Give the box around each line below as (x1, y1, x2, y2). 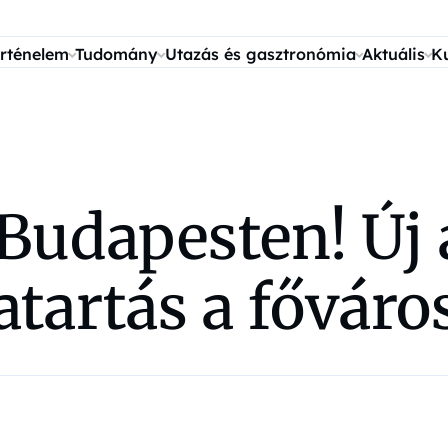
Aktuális (361, 44, 425, 64)
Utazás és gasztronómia (164, 44, 356, 64)
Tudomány (75, 44, 159, 64)
